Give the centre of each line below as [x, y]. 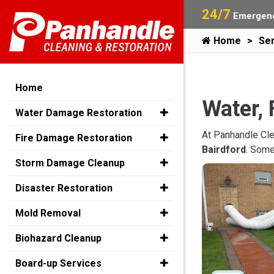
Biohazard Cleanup [58, 239]
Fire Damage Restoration [74, 138]
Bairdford [224, 150]
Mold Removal [48, 213]
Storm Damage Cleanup [70, 163]
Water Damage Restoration [79, 113]
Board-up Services [58, 264]
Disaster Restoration [64, 188]
